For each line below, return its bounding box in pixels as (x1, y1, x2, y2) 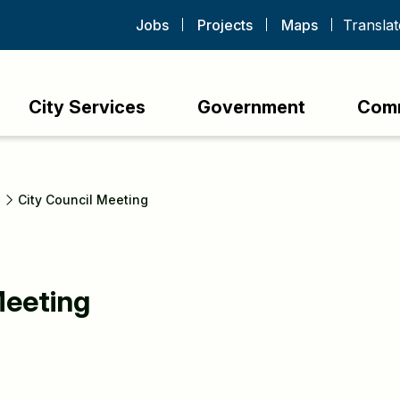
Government (197, 96, 305, 118)
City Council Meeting (18, 192, 148, 207)
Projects (197, 16, 253, 34)
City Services (29, 96, 146, 118)
